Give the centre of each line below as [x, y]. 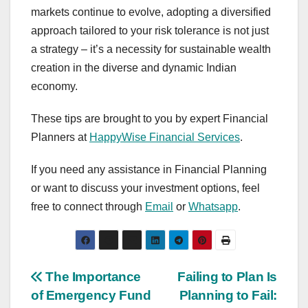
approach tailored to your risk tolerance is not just [150, 31]
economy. [54, 87]
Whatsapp [213, 207]
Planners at [60, 137]
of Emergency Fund [91, 296]
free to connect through [88, 207]
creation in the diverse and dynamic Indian [134, 68]
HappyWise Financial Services [165, 137]
